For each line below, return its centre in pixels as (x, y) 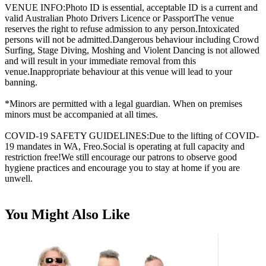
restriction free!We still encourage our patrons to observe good (121, 157)
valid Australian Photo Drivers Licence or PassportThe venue (119, 18)
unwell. (19, 178)
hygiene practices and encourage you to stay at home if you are (122, 167)
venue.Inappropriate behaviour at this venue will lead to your (118, 71)
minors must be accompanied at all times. (81, 114)
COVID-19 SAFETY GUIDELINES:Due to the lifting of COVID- (132, 135)
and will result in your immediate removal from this (100, 61)
